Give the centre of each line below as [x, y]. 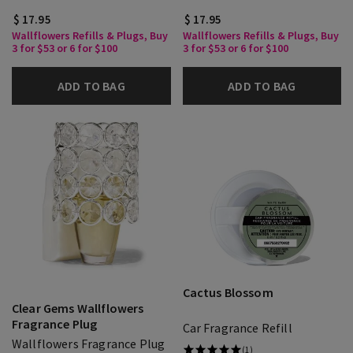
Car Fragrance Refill [237, 328]
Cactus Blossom [228, 292]
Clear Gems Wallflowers [78, 308]
